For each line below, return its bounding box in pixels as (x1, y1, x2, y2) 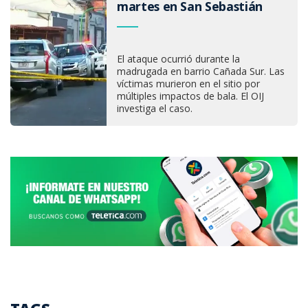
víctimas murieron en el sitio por (117, 76, 260, 90)
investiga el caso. (117, 101, 192, 115)
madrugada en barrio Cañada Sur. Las (117, 64, 285, 78)
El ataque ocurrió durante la (117, 52, 240, 65)
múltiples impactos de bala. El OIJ (117, 89, 264, 102)
